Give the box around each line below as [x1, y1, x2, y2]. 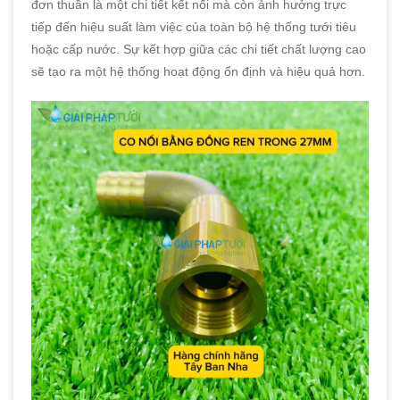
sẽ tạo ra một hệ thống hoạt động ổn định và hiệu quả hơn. [31, 63, 365, 79]
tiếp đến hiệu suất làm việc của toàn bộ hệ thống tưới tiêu [31, 19, 356, 34]
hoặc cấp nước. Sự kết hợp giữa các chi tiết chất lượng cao [31, 41, 366, 56]
